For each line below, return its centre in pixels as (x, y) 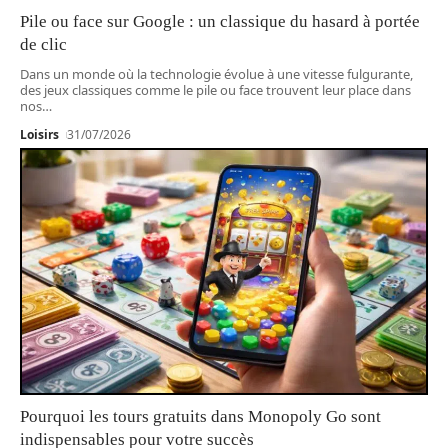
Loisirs (39, 135)
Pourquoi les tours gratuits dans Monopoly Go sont (200, 416)
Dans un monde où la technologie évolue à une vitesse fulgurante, (216, 74)
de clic (43, 45)
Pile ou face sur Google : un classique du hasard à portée (220, 22)
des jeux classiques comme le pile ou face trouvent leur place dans (215, 90)
